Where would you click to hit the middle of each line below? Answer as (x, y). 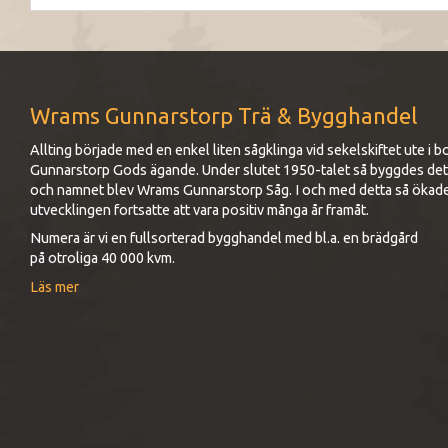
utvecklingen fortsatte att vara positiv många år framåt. (199, 209)
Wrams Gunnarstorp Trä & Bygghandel (223, 116)
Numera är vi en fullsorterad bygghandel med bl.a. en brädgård (224, 238)
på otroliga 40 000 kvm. (102, 258)
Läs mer (54, 287)
